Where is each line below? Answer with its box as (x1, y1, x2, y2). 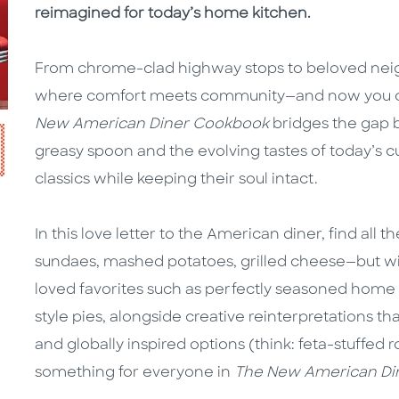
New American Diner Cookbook (35, 118, 269, 133)
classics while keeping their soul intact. (35, 173, 322, 188)
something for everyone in (35, 366, 234, 381)
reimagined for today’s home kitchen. (35, 7, 314, 22)
